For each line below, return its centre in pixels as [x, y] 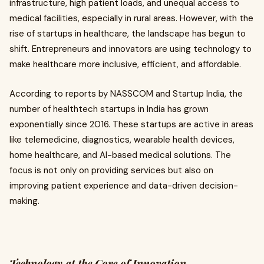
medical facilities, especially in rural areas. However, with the [131, 18]
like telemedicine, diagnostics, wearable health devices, [122, 140]
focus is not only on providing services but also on [111, 170]
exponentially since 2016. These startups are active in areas [131, 124]
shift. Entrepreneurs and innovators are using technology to [131, 49]
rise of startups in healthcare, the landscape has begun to [128, 34]
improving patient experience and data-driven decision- [124, 186]
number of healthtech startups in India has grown [109, 109]
